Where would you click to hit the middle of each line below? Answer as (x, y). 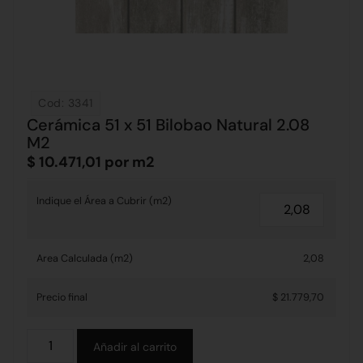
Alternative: (222, 338)
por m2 (128, 162)
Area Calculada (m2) (85, 259)
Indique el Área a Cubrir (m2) (104, 201)
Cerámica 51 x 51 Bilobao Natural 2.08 (168, 125)
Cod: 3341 (66, 103)
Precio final (62, 298)
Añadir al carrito (135, 347)
